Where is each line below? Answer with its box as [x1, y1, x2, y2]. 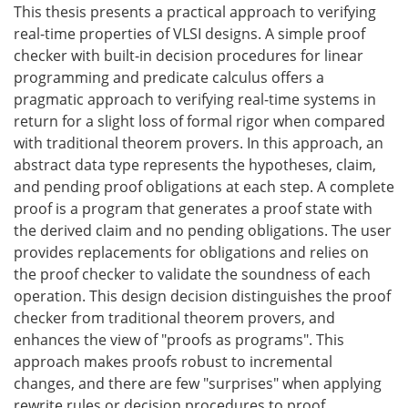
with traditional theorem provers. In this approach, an [14, 133, 383, 153]
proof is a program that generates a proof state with [14, 199, 372, 219]
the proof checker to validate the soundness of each [14, 264, 371, 284]
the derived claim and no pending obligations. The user [14, 220, 392, 240]
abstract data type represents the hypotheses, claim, [14, 155, 376, 175]
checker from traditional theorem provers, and [14, 308, 335, 328]
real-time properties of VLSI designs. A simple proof [14, 24, 365, 44]
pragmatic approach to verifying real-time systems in [14, 89, 376, 109]
